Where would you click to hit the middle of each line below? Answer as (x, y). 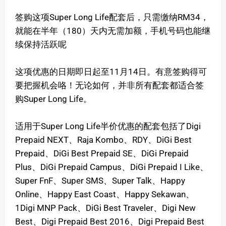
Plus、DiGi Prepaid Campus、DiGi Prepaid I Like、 (112, 167)
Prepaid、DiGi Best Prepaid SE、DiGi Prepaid (102, 153)
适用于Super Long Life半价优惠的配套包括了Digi (108, 126)
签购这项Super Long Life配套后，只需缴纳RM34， (112, 17)
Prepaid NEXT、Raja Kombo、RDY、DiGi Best (103, 139)
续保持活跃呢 (41, 44)
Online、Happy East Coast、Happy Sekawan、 (105, 194)
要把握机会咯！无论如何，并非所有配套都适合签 (109, 85)
